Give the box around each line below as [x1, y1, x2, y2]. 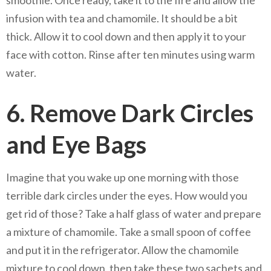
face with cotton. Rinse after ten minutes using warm [6, 47, 255, 61]
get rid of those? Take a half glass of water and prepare [6, 206, 261, 220]
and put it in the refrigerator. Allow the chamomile [6, 243, 239, 256]
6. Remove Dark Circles [6, 98, 253, 128]
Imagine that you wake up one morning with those [6, 170, 239, 184]
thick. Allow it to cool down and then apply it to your [6, 29, 246, 43]
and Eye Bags [6, 129, 146, 159]
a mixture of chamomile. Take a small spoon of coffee [6, 224, 251, 238]
